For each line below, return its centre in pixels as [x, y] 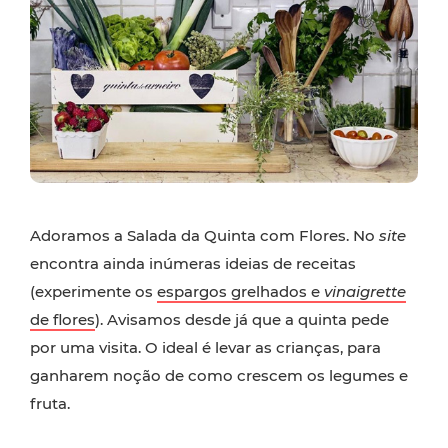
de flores [62, 320]
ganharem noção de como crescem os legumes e [219, 376]
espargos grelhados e [240, 292]
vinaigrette [365, 292]
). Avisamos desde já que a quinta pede [242, 320]
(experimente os [93, 292]
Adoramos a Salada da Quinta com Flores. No [204, 236]
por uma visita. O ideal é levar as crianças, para [205, 348]
